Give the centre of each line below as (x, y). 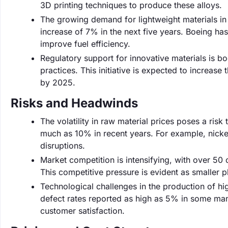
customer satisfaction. (82, 211)
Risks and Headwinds (74, 103)
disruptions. (63, 146)
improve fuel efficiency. (85, 44)
